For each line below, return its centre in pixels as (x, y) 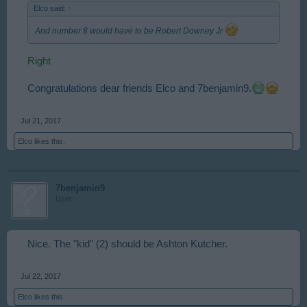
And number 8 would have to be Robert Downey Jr (130, 31)
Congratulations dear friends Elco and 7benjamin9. (139, 88)
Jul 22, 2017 (41, 276)
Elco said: (51, 9)
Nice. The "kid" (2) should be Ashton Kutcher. (127, 244)
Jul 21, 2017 (41, 120)
